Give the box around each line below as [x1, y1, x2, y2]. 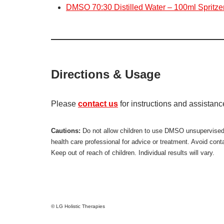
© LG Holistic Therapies [51, 203, 105, 209]
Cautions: [51, 127, 80, 134]
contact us [78, 99, 118, 108]
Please [51, 99, 78, 108]
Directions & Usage [51, 67, 160, 81]
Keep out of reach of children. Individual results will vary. [51, 149, 214, 156]
